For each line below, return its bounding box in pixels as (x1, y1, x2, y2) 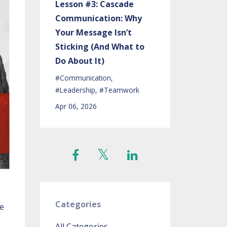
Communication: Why (55, 13, 142, 24)
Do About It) (55, 55, 104, 66)
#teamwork (99, 85, 139, 95)
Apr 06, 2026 (55, 101, 97, 111)
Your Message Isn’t (55, 27, 132, 38)
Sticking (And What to (55, 41, 144, 52)
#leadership (55, 85, 95, 95)
